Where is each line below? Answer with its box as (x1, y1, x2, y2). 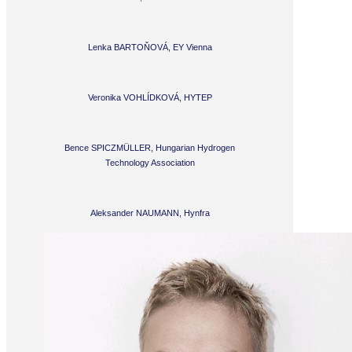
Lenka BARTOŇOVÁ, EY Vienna (87, 42, 212, 52)
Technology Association (104, 157, 195, 167)
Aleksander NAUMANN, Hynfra (90, 207, 210, 218)
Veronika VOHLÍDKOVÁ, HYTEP (87, 92, 212, 102)
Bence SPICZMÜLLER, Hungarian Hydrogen (64, 142, 235, 152)
